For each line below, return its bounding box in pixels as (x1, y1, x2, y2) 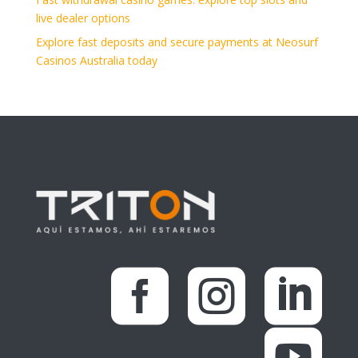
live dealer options (35, 10, 130, 26)
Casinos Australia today (35, 52, 157, 68)
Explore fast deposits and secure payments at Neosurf (35, 34, 318, 50)
